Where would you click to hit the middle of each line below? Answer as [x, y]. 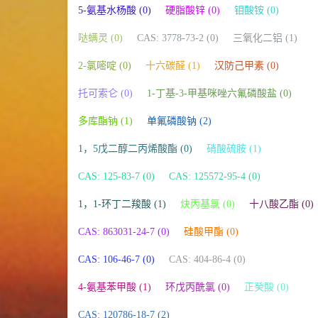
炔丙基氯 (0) [207, 204]
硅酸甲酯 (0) [211, 231]
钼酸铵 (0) [256, 10]
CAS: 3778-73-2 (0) [177, 38]
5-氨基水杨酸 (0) [114, 10]
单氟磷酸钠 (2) [179, 121]
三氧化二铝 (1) [265, 38]
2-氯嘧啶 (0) [104, 65]
